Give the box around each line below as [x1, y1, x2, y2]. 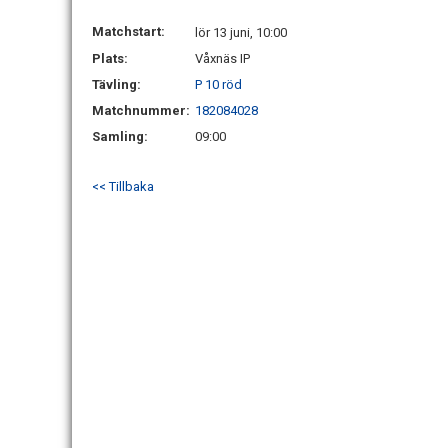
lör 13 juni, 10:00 [195, 25, 287, 40]
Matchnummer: [92, 103, 193, 118]
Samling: [92, 129, 148, 144]
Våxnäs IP [195, 51, 250, 66]
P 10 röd [195, 77, 242, 92]
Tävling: [92, 77, 141, 92]
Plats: [92, 51, 128, 66]
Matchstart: [92, 24, 165, 39]
